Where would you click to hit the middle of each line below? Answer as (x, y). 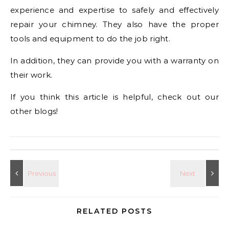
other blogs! (34, 111)
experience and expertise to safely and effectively (114, 10)
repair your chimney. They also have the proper (114, 24)
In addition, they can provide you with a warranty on (114, 60)
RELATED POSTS (114, 211)
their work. (31, 75)
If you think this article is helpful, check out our (114, 97)
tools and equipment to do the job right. (90, 38)
